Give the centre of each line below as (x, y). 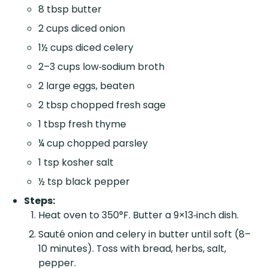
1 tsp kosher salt (76, 162)
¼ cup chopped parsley (93, 143)
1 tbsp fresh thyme (82, 124)
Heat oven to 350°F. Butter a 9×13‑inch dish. (138, 215)
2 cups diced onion (82, 28)
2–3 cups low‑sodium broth (101, 66)
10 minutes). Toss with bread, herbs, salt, (132, 248)
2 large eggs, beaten (86, 86)
